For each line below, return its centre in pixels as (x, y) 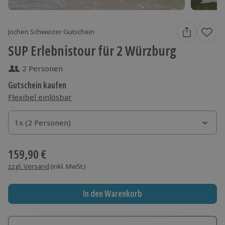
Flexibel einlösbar (40, 97)
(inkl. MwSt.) (68, 166)
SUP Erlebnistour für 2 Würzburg (92, 50)
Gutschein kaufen (37, 85)
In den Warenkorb (112, 194)
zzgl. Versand (29, 166)
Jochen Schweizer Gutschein (51, 32)
